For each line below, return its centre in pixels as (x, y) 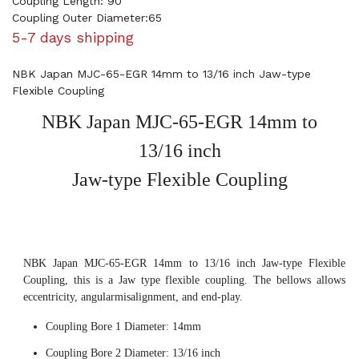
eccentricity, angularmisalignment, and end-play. (133, 297)
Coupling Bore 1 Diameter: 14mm (123, 327)
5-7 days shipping (73, 37)
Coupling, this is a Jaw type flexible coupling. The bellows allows (184, 280)
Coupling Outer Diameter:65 (87, 18)
